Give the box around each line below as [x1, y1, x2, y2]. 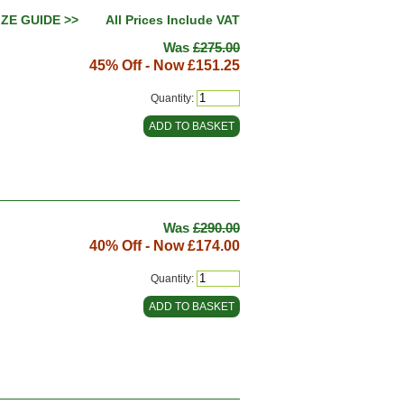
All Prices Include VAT [106, 13, 240, 27]
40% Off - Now [89, 238, 188, 253]
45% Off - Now [89, 58, 188, 73]
